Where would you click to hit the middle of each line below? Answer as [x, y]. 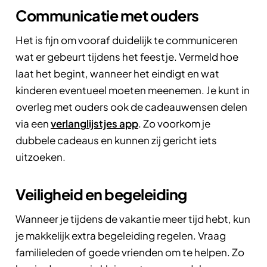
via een [33, 123]
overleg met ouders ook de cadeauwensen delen [131, 106]
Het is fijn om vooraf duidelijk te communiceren [127, 40]
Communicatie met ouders [107, 15]
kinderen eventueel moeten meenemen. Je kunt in [133, 90]
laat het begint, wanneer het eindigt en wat [117, 73]
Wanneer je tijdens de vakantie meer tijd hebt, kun [133, 218]
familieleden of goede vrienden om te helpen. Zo [130, 252]
